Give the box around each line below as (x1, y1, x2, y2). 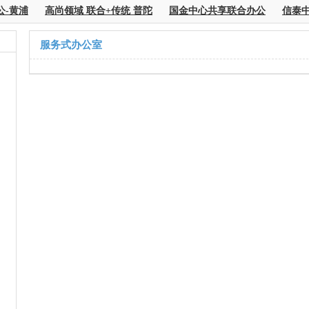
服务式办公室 (40, 39, 102, 50)
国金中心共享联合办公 (163, 6, 259, 16)
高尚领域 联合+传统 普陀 (39, 6, 146, 16)
